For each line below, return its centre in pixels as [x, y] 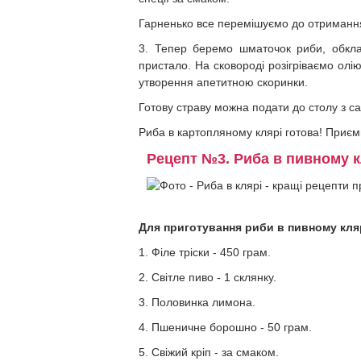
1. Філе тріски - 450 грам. [205, 252]
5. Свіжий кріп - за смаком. [209, 352]
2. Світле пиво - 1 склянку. [207, 277]
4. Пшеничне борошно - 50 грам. [225, 327]
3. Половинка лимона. [197, 302]
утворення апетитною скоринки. [223, 82]
